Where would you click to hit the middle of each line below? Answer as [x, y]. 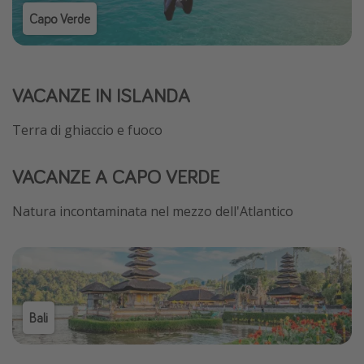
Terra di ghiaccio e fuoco [87, 130]
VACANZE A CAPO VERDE [116, 177]
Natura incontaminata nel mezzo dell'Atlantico [153, 212]
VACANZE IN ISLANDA [101, 96]
